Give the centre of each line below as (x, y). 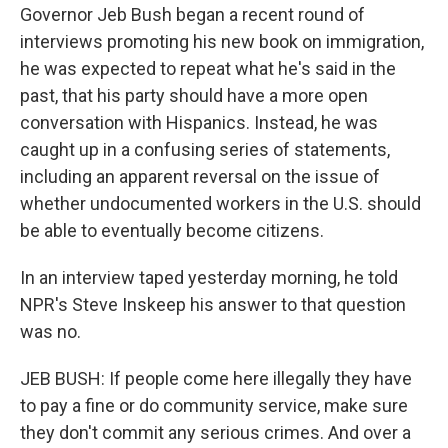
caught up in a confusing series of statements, (205, 149)
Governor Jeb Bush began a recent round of (192, 14)
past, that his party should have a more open (194, 95)
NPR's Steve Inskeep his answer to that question (213, 304)
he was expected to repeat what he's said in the (208, 68)
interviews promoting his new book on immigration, (222, 41)
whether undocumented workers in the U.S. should (220, 203)
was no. (50, 331)
